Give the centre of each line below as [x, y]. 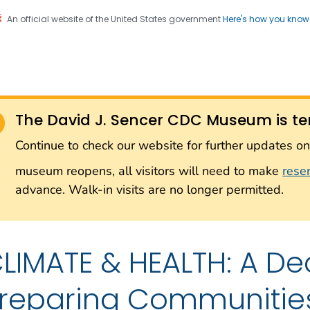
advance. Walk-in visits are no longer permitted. [150, 189]
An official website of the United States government [115, 19]
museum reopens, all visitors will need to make [149, 171]
